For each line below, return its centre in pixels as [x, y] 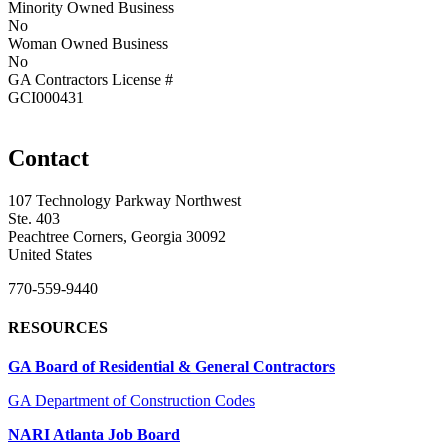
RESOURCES [58, 327]
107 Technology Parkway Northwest [124, 200]
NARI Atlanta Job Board [94, 435]
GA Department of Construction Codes [131, 401]
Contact [48, 157]
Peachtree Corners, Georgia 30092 [117, 236]
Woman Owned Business [88, 43]
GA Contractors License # [90, 79]
